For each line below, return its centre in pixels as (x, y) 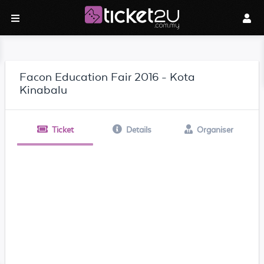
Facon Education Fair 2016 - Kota (107, 77)
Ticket (62, 130)
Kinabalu (43, 90)
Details (138, 130)
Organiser (215, 130)
